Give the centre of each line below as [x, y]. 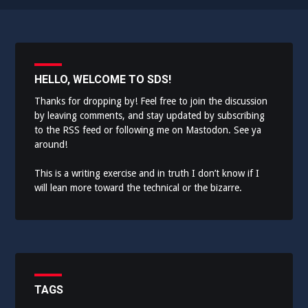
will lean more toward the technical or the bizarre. [139, 188]
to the [49, 130]
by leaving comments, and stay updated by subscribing [150, 116]
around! [51, 145]
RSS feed [82, 130]
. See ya [245, 130]
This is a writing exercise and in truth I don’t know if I [147, 174]
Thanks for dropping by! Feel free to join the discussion [151, 101]
